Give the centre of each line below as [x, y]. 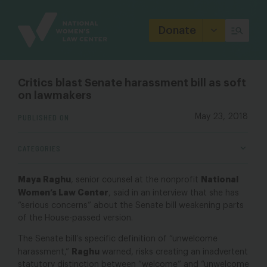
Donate [177, 30]
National [220, 179]
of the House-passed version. [75, 218]
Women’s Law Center [63, 193]
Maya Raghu [44, 179]
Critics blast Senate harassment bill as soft [132, 83]
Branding [38, 21]
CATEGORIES [39, 148]
